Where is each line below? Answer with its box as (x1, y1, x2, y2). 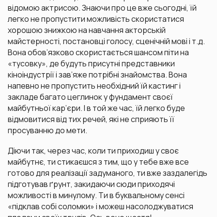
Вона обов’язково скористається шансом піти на (8, 47, 189, 58)
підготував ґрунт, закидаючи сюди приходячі (8, 178, 175, 189)
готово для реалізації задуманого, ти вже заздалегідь (8, 167, 207, 178)
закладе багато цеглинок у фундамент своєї (8, 92, 173, 103)
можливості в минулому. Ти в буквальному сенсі (8, 189, 185, 201)
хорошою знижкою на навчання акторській (8, 25, 166, 36)
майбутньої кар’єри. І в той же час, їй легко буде (8, 103, 185, 114)
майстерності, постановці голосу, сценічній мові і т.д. (8, 36, 205, 47)
